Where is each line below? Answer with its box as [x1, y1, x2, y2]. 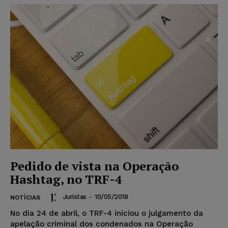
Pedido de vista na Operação [10, 158, 179, 175]
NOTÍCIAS [10, 194, 40, 202]
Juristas [63, 193, 87, 201]
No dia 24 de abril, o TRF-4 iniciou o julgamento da [10, 209, 203, 218]
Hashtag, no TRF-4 [10, 171, 122, 188]
